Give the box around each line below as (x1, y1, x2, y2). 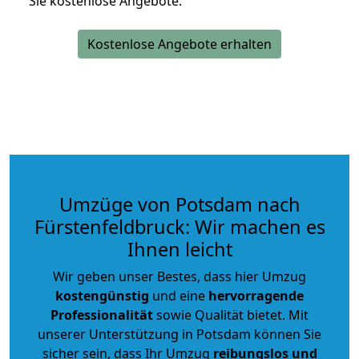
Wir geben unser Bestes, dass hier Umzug (53, 267, 306, 285)
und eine (149, 286, 208, 305)
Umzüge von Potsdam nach (58, 191, 301, 217)
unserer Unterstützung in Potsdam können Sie (38, 325, 321, 343)
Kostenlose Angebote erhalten (87, 34, 272, 53)
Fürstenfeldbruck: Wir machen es (34, 213, 325, 240)
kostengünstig (55, 286, 149, 305)
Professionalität (50, 305, 153, 324)
